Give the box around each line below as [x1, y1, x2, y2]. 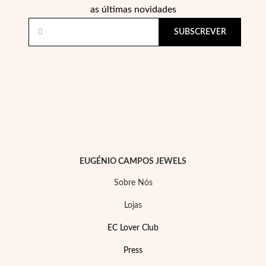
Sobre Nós [113, 179, 153, 187]
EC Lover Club [107, 224, 159, 232]
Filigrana [90, 74, 122, 83]
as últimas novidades [90, 5, 176, 14]
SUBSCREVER [174, 28, 226, 36]
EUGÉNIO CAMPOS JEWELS [80, 157, 186, 166]
